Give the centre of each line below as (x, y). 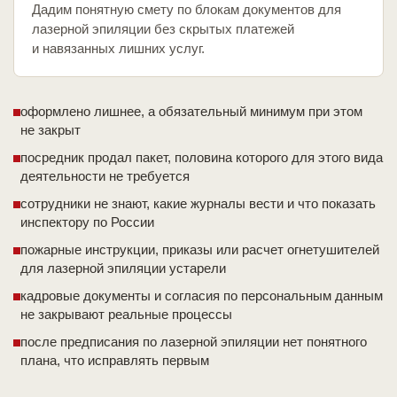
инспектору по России (87, 222)
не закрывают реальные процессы (126, 315)
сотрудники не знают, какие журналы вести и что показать (198, 204)
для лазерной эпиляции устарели (123, 269)
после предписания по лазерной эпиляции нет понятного (194, 342)
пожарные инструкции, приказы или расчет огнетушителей (200, 250)
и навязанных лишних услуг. (118, 49)
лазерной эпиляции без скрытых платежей (163, 29)
